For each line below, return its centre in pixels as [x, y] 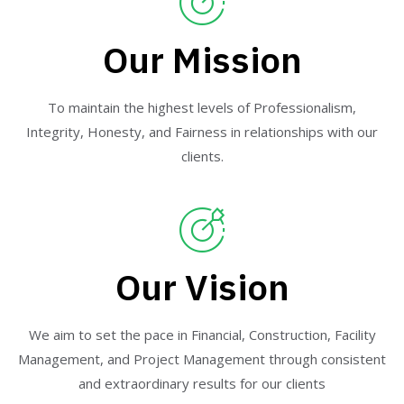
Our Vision [202, 286]
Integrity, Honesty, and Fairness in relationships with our [202, 132]
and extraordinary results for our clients [202, 383]
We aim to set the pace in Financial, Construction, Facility [202, 334]
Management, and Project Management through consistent [202, 358]
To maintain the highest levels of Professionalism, [202, 107]
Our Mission [202, 60]
